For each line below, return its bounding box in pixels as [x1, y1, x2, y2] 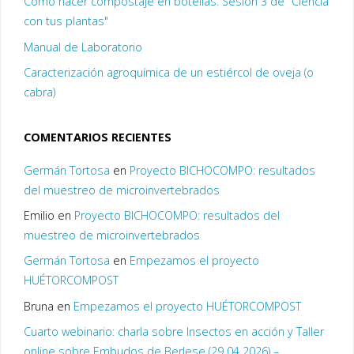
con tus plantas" [23, 13, 108, 29]
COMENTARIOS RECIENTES [23, 129, 171, 145]
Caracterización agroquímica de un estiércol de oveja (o [23, 64, 314, 80]
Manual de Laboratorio [23, 39, 142, 55]
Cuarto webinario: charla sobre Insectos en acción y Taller [23, 323, 324, 339]
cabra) [23, 84, 55, 100]
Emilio [23, 208, 55, 224]
